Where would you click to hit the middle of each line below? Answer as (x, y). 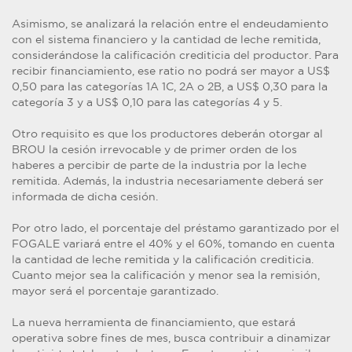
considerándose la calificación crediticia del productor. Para (175, 55)
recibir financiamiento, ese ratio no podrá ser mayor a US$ (171, 71)
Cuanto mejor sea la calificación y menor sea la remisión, (166, 275)
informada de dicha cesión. (85, 196)
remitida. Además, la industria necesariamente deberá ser (168, 181)
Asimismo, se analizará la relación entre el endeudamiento (170, 24)
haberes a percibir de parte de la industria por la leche (159, 165)
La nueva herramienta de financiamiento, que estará (154, 322)
